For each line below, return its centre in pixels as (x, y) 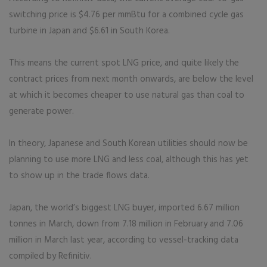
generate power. (41, 111)
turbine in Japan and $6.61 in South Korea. (89, 31)
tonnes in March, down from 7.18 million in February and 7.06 (126, 224)
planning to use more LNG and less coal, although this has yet (129, 160)
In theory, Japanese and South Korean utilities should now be (128, 144)
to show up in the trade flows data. (79, 176)
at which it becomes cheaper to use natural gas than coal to (127, 95)
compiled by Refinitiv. (50, 256)
